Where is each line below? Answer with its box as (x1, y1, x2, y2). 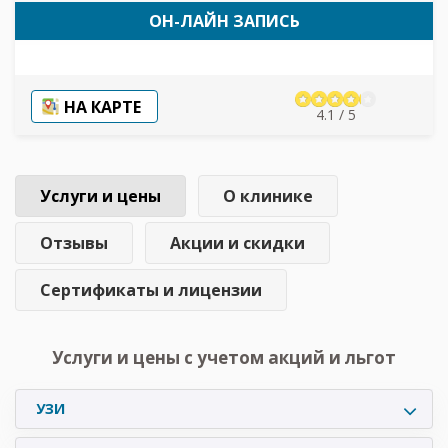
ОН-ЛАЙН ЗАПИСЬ (148, 9, 300, 32)
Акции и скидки (170, 231, 305, 254)
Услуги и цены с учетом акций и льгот (52, 345, 396, 369)
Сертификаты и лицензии (40, 278, 262, 301)
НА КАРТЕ (64, 95, 141, 118)
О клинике (223, 184, 313, 207)
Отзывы (40, 231, 108, 254)
